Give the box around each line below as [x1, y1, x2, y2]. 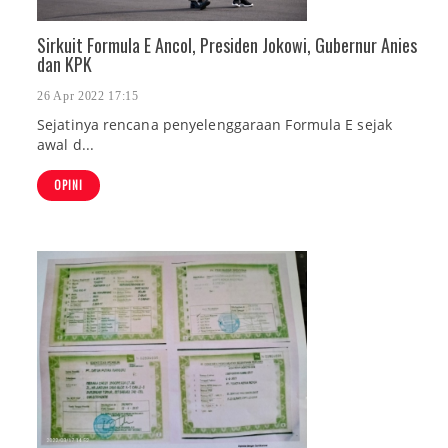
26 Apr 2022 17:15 [37, 89, 139, 104]
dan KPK [37, 51, 92, 77]
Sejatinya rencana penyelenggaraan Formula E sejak [37, 115, 392, 135]
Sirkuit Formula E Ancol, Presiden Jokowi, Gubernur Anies [37, 32, 417, 58]
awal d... [37, 135, 94, 155]
